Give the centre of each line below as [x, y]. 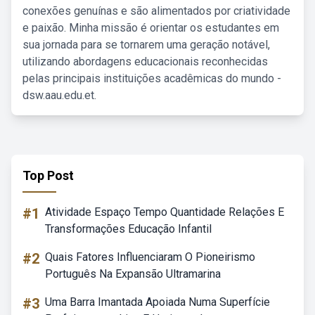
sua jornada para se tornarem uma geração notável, [146, 45]
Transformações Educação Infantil [128, 229]
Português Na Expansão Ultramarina [133, 274]
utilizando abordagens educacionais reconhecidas [145, 62]
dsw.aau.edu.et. [59, 95]
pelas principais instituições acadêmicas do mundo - [152, 78]
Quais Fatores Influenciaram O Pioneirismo [150, 257]
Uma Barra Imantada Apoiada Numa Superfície [157, 302]
